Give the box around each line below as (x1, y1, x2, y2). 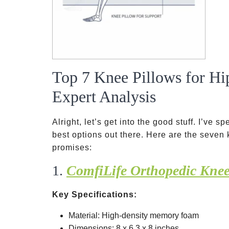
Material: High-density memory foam (68, 211, 199, 220)
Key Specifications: (52, 190, 137, 199)
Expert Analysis (52, 87, 156, 106)
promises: (52, 143, 92, 152)
